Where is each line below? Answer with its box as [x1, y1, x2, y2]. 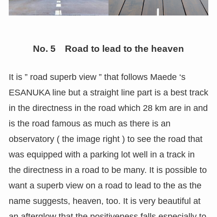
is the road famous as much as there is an [8, 118, 170, 128]
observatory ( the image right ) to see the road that [8, 134, 202, 144]
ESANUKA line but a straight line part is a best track [8, 87, 208, 97]
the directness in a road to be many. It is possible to [8, 165, 207, 175]
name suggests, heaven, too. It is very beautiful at [8, 196, 201, 206]
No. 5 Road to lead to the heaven [33, 44, 184, 54]
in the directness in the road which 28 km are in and [8, 103, 208, 113]
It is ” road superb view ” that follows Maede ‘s [8, 72, 186, 82]
